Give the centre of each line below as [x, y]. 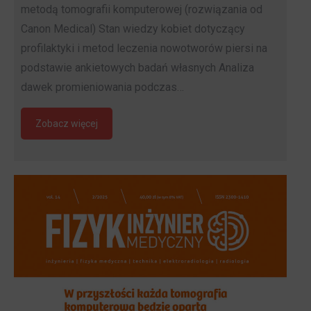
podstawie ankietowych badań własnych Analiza [137, 67]
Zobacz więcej [67, 123]
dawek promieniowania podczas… [102, 87]
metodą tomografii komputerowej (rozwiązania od [142, 9]
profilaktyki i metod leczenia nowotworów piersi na [144, 48]
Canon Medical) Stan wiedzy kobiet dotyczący [133, 28]
